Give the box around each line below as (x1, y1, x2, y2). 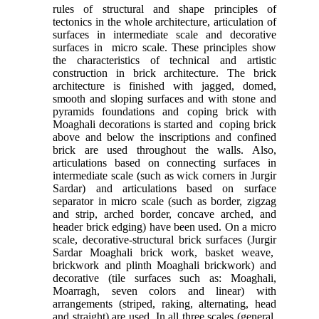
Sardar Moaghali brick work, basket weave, (53, 246, 276, 258)
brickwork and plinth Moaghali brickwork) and (53, 258, 276, 271)
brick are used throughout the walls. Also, (53, 143, 276, 156)
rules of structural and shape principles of (53, 2, 276, 15)
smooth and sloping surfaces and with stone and (53, 92, 276, 105)
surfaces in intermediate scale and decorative (53, 28, 276, 41)
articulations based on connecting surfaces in (53, 156, 276, 169)
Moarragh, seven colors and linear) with (53, 284, 276, 297)
